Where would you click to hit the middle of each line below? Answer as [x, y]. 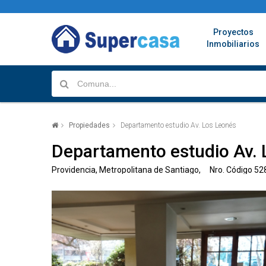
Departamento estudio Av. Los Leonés [178, 125]
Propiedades [89, 125]
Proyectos [233, 32]
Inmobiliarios [233, 44]
